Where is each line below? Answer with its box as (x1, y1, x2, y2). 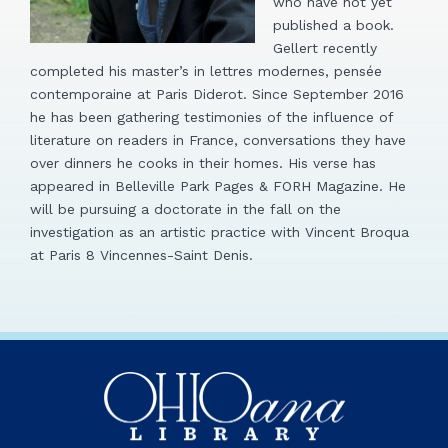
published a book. (273, 16, 395, 33)
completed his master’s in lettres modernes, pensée (30, 62, 382, 79)
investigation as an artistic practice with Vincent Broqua (30, 223, 409, 240)
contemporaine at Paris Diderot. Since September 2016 (30, 85, 404, 102)
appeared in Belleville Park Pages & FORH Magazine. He (30, 177, 406, 194)
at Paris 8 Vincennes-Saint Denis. (30, 246, 253, 263)
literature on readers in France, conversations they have (30, 131, 406, 148)
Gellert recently (273, 39, 378, 56)
